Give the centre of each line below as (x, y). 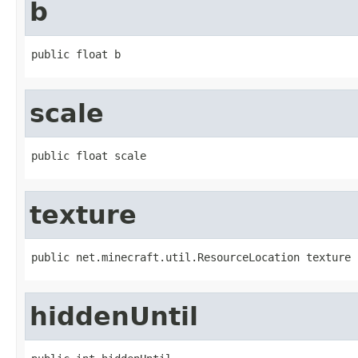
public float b (76, 54)
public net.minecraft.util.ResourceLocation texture (191, 257)
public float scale (89, 155)
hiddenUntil (114, 316)
